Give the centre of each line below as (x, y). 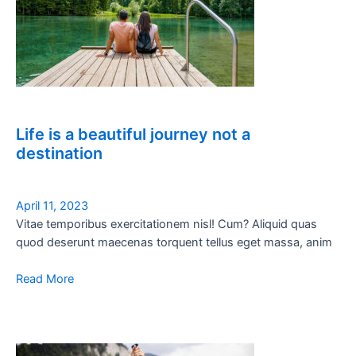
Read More (45, 279)
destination (59, 153)
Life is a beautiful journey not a (133, 134)
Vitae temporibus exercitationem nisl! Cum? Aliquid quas (166, 224)
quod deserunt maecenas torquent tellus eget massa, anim (174, 242)
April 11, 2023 (52, 205)
